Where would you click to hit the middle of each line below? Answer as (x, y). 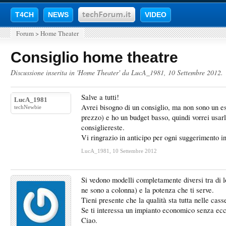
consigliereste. (103, 127)
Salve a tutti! (100, 97)
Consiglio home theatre (94, 57)
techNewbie (28, 107)
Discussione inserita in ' (44, 72)
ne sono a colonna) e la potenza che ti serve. (148, 190)
